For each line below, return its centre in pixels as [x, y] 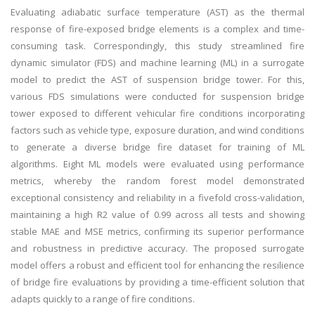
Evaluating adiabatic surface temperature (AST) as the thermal [157, 12]
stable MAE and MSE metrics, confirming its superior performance [157, 231]
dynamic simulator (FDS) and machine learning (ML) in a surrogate [157, 63]
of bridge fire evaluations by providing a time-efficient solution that [157, 282]
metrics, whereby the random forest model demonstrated [157, 181]
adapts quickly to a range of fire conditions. [103, 299]
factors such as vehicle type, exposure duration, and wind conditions [157, 130]
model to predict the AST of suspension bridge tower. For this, [157, 79]
